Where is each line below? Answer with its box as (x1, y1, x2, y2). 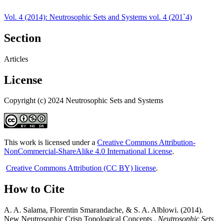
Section (4, 31, 41, 44)
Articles (4, 54, 28, 63)
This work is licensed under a (4, 138, 97, 147)
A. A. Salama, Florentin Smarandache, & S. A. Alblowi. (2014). (4, 206, 203, 215)
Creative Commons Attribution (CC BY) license (6, 164, 156, 173)
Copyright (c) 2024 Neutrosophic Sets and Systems (4, 96, 163, 105)
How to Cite (4, 183, 65, 196)
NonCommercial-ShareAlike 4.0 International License (4, 147, 172, 156)
